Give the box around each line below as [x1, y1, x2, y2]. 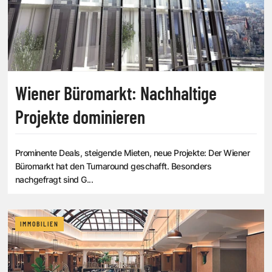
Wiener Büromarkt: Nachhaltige [15, 81, 217, 104]
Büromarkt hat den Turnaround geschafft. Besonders [15, 160, 212, 171]
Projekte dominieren [15, 105, 145, 127]
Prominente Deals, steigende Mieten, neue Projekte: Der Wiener [15, 147, 250, 158]
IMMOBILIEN [20, 220, 59, 228]
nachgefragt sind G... [15, 174, 93, 185]
